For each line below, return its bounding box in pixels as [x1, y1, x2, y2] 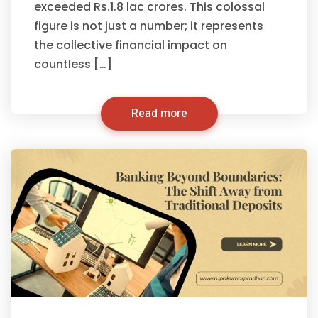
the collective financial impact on [34, 37, 227, 53]
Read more [131, 105, 187, 122]
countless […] [34, 56, 112, 72]
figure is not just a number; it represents [34, 18, 263, 34]
